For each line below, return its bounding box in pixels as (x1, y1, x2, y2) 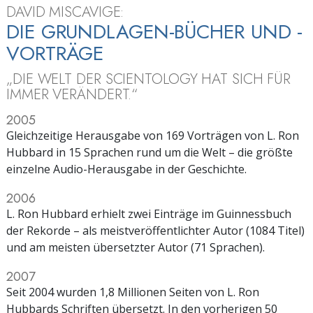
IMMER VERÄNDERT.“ (6, 83, 138, 105)
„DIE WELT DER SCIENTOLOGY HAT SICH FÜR (6, 68, 291, 89)
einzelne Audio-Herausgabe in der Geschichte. (6, 161, 247, 177)
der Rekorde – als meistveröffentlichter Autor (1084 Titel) (6, 222, 305, 238)
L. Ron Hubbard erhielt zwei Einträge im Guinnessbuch (6, 205, 291, 221)
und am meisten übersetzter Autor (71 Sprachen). (6, 239, 265, 255)
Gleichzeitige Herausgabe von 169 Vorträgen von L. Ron (6, 127, 299, 143)
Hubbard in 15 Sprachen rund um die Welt (6, 144, 228, 160)
